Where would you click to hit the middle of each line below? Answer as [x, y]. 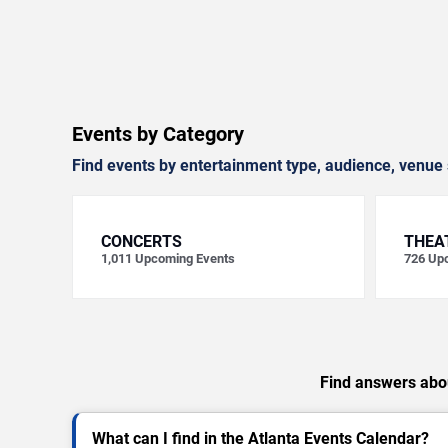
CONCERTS [141, 241]
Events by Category [158, 134]
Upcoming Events [185, 258]
